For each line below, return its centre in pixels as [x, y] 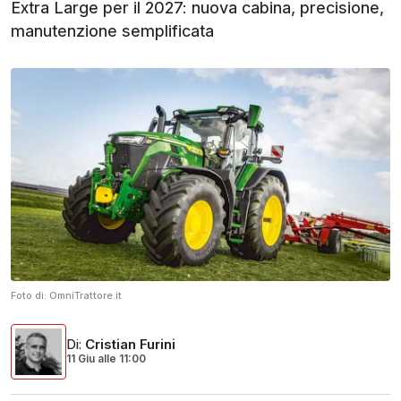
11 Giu [82, 359]
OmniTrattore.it [85, 296]
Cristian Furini [130, 345]
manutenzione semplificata [112, 31]
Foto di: [30, 296]
